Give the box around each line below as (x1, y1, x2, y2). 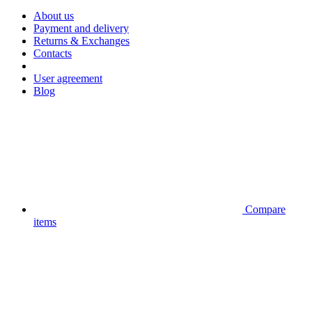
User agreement (33, 72, 102, 85)
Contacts (33, 47, 72, 60)
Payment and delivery (33, 22, 129, 35)
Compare (245, 203, 286, 216)
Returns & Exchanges (33, 35, 130, 47)
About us (33, 10, 74, 22)
